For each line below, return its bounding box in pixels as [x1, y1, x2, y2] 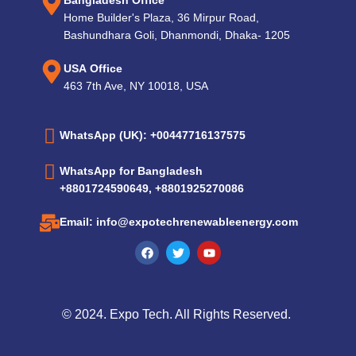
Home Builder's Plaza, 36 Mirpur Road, [64, 11, 259, 24]
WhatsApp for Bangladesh [60, 164, 203, 177]
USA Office [64, 62, 122, 75]
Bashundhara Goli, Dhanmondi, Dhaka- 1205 [64, 29, 293, 41]
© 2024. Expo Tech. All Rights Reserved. [62, 308, 294, 321]
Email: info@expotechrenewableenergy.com [60, 215, 298, 228]
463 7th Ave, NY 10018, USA [64, 79, 208, 92]
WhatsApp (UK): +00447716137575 [60, 129, 246, 141]
